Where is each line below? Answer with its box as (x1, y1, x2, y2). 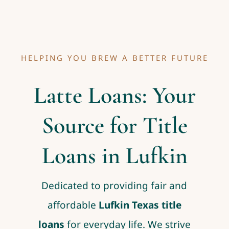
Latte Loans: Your (33, 80, 196, 109)
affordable (47, 198, 99, 212)
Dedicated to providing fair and (41, 178, 188, 192)
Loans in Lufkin (41, 141, 188, 170)
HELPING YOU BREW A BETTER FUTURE (20, 52, 209, 63)
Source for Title (41, 110, 188, 140)
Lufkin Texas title (98, 198, 181, 212)
